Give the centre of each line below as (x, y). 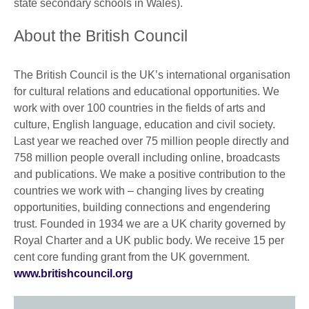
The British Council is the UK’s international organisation (152, 75)
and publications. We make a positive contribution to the (150, 175)
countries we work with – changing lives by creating (139, 191)
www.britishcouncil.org (73, 274)
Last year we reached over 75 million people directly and (151, 141)
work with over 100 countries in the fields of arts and (140, 108)
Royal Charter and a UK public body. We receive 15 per (149, 241)
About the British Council (101, 36)
